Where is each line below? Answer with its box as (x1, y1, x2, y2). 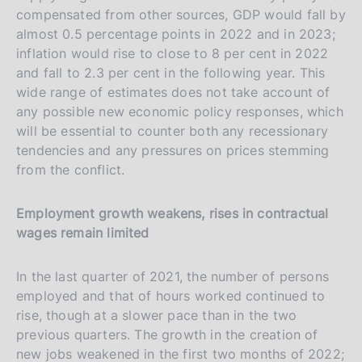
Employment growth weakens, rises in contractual (16, 204, 329, 221)
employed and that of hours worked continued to (16, 287, 326, 304)
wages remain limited (16, 224, 149, 241)
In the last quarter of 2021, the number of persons (16, 267, 329, 284)
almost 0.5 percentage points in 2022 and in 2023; (16, 25, 335, 42)
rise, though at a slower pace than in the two (16, 306, 297, 323)
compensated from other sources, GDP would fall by (16, 6, 346, 23)
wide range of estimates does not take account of (16, 83, 330, 100)
